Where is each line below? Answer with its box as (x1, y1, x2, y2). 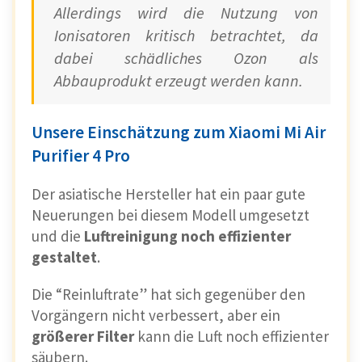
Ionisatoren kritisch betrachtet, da (54, 25, 318, 46)
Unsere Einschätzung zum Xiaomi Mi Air (32, 121, 326, 144)
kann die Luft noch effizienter (134, 326, 329, 347)
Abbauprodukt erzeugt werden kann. (54, 70, 303, 91)
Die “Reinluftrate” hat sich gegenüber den (32, 284, 305, 305)
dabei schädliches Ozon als (54, 48, 318, 69)
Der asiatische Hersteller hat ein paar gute (32, 184, 305, 204)
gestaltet (32, 247, 97, 267)
